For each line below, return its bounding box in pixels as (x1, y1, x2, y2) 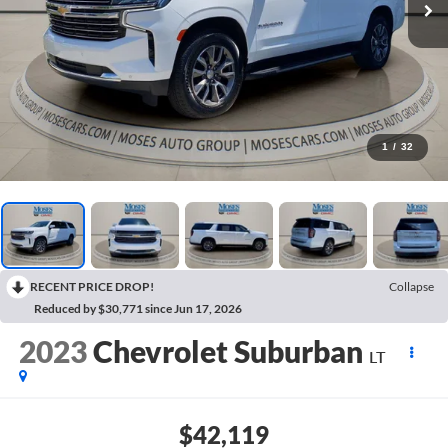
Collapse (389, 278, 434, 294)
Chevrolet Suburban (92, 333, 363, 370)
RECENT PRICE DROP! (30, 278, 154, 294)
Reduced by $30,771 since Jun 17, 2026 (34, 300, 242, 316)
